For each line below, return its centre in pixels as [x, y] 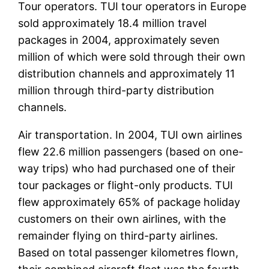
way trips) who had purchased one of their [127, 169]
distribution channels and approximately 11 [127, 74]
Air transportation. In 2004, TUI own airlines [130, 135]
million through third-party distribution [116, 91]
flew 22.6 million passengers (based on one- [131, 152]
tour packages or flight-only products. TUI [126, 186]
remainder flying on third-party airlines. [118, 236]
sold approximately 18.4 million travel [113, 23]
